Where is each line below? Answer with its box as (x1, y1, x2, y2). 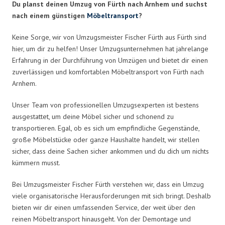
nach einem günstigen (12, 11, 87, 20)
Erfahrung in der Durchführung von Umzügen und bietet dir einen (12, 55, 208, 65)
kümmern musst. (12, 158, 60, 167)
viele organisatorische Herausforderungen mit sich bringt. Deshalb (12, 191, 211, 200)
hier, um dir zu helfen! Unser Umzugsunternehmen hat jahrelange (12, 44, 208, 53)
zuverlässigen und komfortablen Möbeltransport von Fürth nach (12, 67, 204, 76)
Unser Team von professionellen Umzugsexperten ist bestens (12, 100, 199, 109)
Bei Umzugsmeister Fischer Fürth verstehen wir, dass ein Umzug (12, 179, 204, 189)
